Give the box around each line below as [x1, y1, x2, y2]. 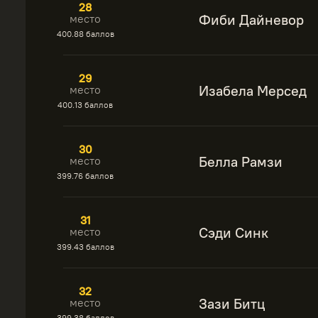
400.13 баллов [57, 99, 113, 110]
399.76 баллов [57, 170, 114, 181]
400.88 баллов [56, 28, 114, 39]
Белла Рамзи [199, 153, 283, 170]
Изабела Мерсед [199, 82, 307, 99]
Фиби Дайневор [199, 11, 304, 28]
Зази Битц [199, 295, 265, 312]
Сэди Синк [199, 224, 268, 241]
